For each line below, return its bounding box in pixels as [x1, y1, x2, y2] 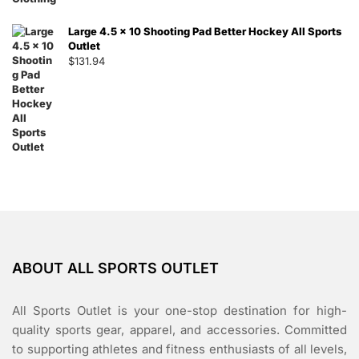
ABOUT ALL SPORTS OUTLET [12, 259, 219, 276]
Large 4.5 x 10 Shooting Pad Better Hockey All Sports [68, 24, 341, 38]
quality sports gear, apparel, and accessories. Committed [12, 321, 347, 337]
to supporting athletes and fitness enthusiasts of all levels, [12, 341, 347, 357]
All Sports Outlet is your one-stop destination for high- [12, 302, 347, 318]
